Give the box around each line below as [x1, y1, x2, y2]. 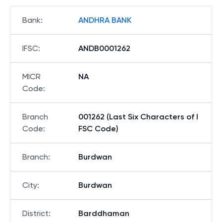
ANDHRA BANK [78, 15, 131, 25]
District [22, 209, 49, 218]
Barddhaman [78, 209, 129, 218]
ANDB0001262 [78, 44, 130, 53]
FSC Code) [78, 124, 118, 133]
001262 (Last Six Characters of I [78, 112, 198, 121]
